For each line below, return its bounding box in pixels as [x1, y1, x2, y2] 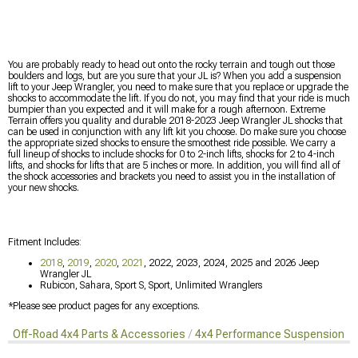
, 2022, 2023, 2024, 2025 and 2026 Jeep [144, 257, 319, 268]
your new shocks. [8, 181, 79, 193]
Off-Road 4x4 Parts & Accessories [13, 327, 185, 340]
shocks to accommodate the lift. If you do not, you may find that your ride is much [8, 92, 350, 104]
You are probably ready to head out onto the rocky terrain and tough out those [8, 58, 335, 70]
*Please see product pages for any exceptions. [8, 300, 200, 312]
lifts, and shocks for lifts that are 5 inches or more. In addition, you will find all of [8, 159, 340, 171]
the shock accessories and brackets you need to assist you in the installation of [8, 170, 335, 182]
